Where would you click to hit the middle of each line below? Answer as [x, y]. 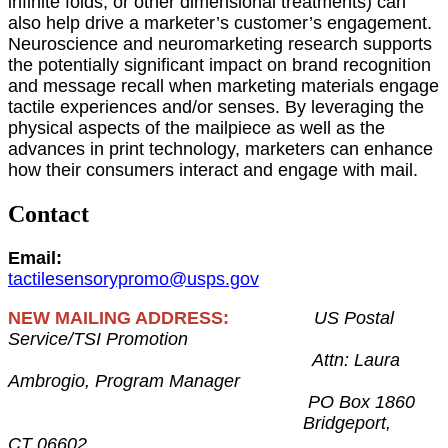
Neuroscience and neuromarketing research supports [220, 44]
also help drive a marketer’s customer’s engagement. [220, 23]
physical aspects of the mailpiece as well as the [196, 128]
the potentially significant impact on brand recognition [219, 65]
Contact [48, 214]
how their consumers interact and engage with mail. [213, 170]
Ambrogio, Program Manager [124, 381]
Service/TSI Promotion [98, 339]
